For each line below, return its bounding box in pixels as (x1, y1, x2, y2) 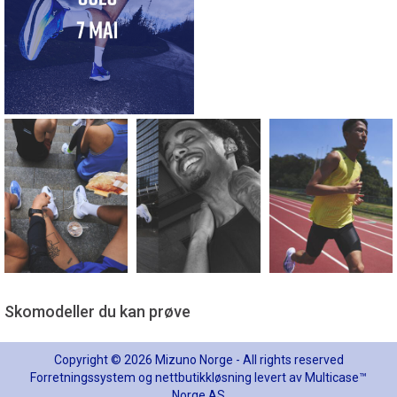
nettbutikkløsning (155, 370, 252, 385)
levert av (252, 370, 305, 385)
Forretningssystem (30, 370, 136, 385)
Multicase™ (305, 370, 367, 385)
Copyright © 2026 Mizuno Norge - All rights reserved (53, 353, 344, 368)
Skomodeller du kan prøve (4, 302, 191, 322)
